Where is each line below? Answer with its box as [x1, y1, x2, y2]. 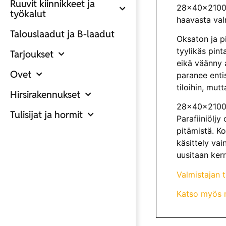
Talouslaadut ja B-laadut [10, 28, 115, 40]
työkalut [10, 8, 46, 20]
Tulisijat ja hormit [10, 108, 83, 121]
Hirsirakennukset [10, 88, 80, 100]
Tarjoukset [10, 48, 53, 60]
